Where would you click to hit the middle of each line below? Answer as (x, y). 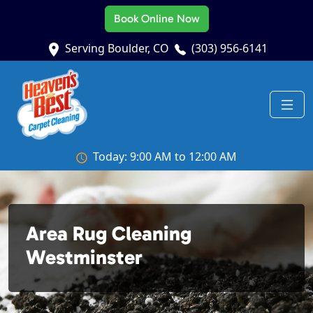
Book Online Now (156, 19)
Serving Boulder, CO (117, 48)
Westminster (84, 257)
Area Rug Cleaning (109, 234)
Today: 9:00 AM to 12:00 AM (165, 157)
